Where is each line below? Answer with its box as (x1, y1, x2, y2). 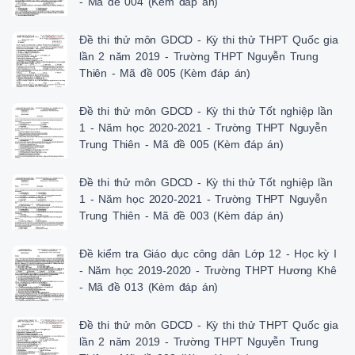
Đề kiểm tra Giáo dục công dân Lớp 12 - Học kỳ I (79, 247, 337, 261)
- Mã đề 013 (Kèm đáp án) (79, 281, 219, 294)
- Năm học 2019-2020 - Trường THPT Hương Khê (79, 264, 337, 277)
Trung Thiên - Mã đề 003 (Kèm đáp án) (79, 209, 284, 223)
